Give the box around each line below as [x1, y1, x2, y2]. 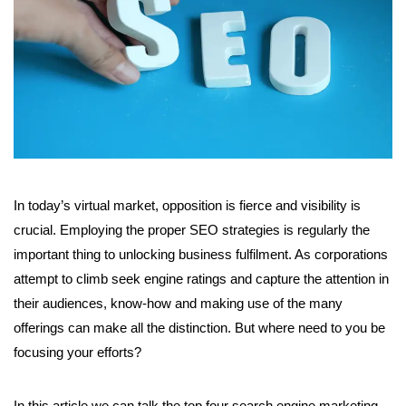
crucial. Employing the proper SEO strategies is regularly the [14, 222, 370, 238]
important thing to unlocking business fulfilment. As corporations [14, 246, 388, 263]
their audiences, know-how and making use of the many [14, 295, 343, 312]
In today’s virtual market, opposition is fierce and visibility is [14, 198, 361, 214]
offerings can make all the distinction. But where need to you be [14, 320, 385, 336]
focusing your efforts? [14, 344, 141, 361]
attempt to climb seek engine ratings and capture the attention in [14, 271, 389, 287]
